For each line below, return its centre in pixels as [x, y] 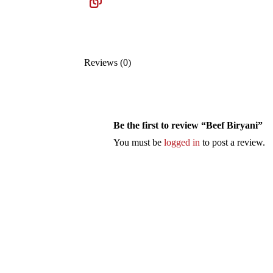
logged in [182, 143]
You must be [139, 143]
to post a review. [233, 143]
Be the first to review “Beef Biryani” [188, 126]
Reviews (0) [108, 62]
